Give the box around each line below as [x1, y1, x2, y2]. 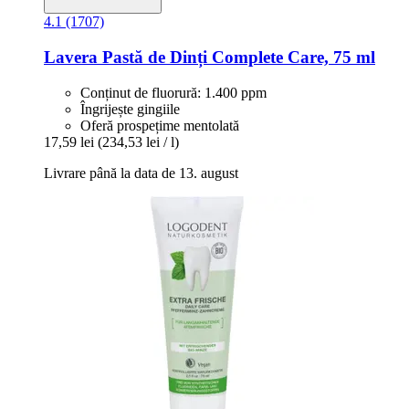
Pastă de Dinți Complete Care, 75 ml [98, 47, 375, 68]
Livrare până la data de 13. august [44, 164, 238, 181]
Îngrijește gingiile [80, 100, 180, 117]
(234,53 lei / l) [98, 133, 179, 150]
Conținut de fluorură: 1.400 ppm [80, 84, 267, 100]
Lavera [44, 47, 98, 68]
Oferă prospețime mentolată [80, 117, 239, 133]
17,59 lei [44, 133, 94, 150]
